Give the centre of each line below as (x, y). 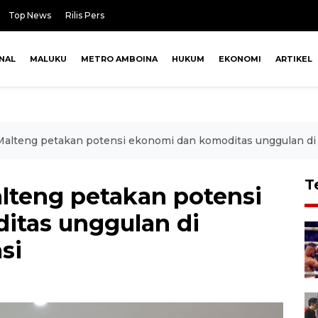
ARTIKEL (294, 59)
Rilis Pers (85, 15)
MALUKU (48, 59)
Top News (30, 15)
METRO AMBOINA (119, 59)
